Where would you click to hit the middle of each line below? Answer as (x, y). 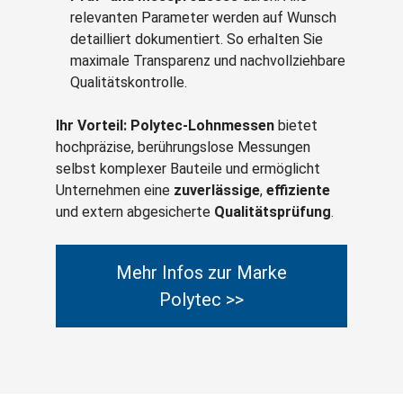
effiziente (298, 190)
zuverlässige (217, 190)
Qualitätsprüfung (273, 212)
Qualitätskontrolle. (129, 82)
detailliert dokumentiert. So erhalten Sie (197, 39)
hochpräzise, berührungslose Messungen (183, 147)
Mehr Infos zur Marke (201, 273)
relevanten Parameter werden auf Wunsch (203, 18)
